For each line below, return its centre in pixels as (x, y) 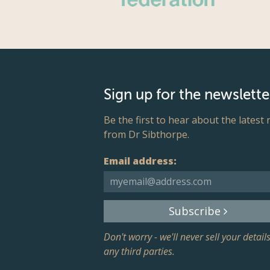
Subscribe (196, 211)
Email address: (140, 161)
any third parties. (139, 252)
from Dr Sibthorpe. (146, 134)
